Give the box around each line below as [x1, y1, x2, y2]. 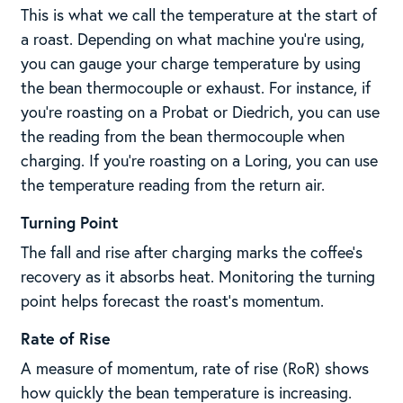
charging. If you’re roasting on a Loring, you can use [20, 149, 378, 172]
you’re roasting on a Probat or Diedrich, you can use [20, 101, 380, 123]
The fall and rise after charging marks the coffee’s [20, 241, 363, 264]
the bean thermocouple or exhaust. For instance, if [20, 76, 371, 99]
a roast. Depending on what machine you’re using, [20, 28, 364, 50]
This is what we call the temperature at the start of [20, 4, 377, 26]
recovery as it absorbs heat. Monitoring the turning [20, 265, 375, 288]
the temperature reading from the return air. [20, 174, 325, 196]
